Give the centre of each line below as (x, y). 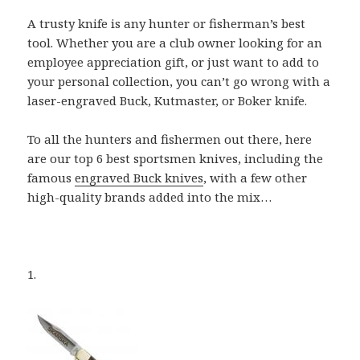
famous (51, 177)
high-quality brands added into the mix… (150, 196)
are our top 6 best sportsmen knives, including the (176, 158)
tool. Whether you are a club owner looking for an (175, 42)
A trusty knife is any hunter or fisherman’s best (167, 23)
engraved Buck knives (139, 177)
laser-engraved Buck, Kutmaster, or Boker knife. (168, 100)
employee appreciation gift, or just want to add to (174, 61)
